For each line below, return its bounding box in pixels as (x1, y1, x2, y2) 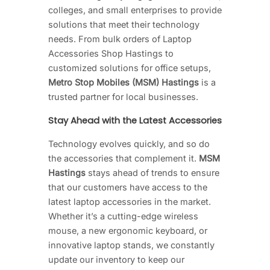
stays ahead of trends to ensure (86, 168, 219, 178)
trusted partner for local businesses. (48, 91, 198, 102)
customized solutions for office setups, (48, 62, 211, 73)
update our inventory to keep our (48, 254, 184, 265)
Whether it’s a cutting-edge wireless (48, 211, 198, 222)
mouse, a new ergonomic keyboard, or (48, 225, 207, 236)
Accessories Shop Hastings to (48, 48, 174, 58)
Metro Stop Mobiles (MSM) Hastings (48, 77, 199, 87)
